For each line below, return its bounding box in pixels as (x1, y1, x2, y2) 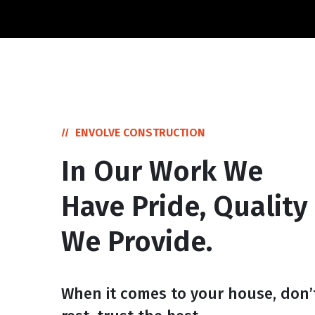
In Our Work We (61, 155, 263, 188)
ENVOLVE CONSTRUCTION (75, 126, 205, 139)
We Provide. (61, 225, 212, 259)
